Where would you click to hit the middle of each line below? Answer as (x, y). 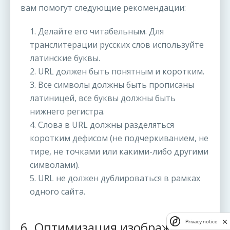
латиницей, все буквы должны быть (103, 98)
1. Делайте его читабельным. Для (97, 32)
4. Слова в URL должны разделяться (102, 125)
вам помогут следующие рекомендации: (103, 8)
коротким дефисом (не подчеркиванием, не (119, 138)
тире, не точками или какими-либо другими (119, 152)
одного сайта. (57, 192)
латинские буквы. (65, 58)
